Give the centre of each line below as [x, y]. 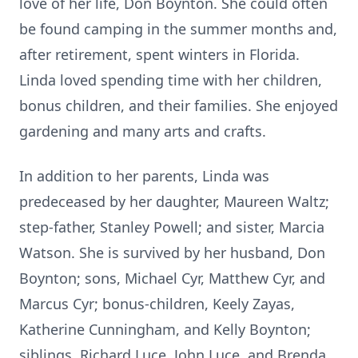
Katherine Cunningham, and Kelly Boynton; [165, 329]
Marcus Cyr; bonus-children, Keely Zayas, [157, 304]
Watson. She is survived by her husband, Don [172, 253]
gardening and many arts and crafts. [143, 131]
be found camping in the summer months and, [178, 29]
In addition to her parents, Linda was [144, 176]
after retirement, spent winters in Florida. [159, 54]
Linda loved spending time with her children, [171, 80]
